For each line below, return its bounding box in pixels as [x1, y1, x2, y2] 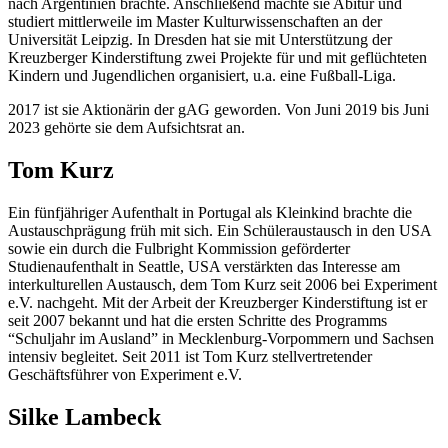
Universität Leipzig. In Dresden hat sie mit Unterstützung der [8, 31, 392, 49]
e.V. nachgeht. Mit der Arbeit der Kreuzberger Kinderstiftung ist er [8, 294, 427, 312]
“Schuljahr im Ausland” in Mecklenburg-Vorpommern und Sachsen [8, 330, 434, 348]
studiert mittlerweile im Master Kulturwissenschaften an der [8, 13, 382, 31]
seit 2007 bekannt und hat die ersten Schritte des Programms [8, 312, 387, 330]
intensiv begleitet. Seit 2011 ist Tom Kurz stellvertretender [8, 348, 372, 366]
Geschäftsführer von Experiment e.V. [8, 366, 242, 384]
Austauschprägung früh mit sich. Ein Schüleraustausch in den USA [8, 222, 431, 240]
